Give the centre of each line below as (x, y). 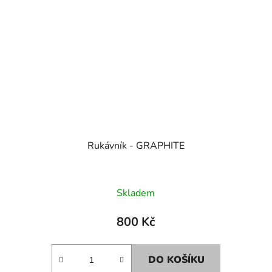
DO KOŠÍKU (176, 260)
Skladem (136, 193)
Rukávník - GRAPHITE (136, 145)
